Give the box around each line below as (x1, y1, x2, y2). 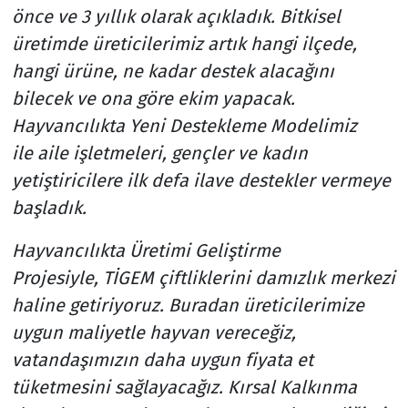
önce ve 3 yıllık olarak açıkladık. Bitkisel (11, 5, 341, 27)
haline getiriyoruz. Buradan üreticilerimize (11, 293, 364, 316)
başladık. (11, 196, 87, 219)
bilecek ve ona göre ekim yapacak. (11, 87, 295, 109)
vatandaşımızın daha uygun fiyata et (11, 348, 313, 371)
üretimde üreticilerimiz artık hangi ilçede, (11, 32, 357, 55)
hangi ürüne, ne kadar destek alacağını (11, 59, 334, 82)
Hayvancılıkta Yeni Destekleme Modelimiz (11, 114, 357, 137)
